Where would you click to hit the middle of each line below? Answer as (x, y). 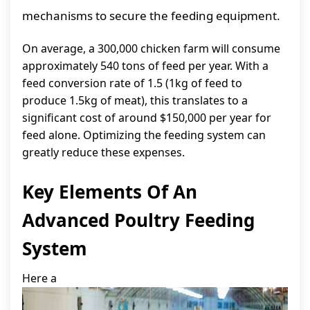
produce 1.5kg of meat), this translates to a (135, 100)
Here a (39, 278)
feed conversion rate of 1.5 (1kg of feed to (132, 83)
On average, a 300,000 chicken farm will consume (151, 48)
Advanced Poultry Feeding (138, 220)
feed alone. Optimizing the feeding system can (144, 135)
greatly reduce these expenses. (103, 152)
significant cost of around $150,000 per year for (147, 118)
